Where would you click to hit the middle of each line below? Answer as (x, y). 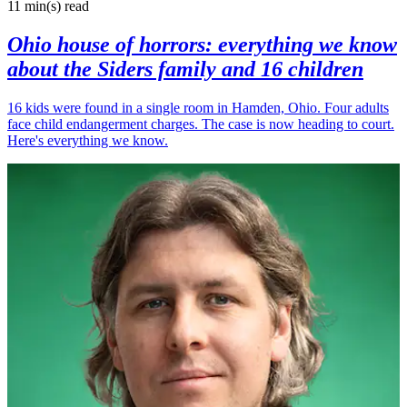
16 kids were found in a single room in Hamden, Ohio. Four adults (198, 108)
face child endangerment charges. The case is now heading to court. (201, 124)
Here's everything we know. (88, 141)
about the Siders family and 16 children (185, 69)
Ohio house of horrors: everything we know (202, 45)
